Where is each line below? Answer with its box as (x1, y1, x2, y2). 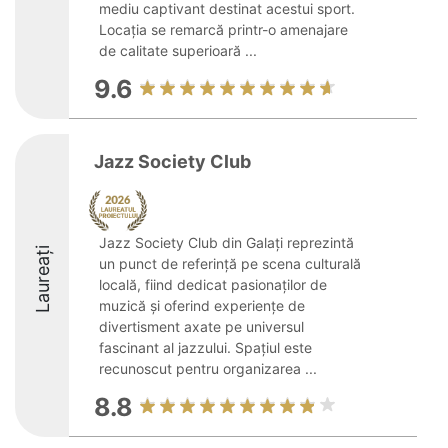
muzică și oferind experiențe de (99, 297, 305, 314)
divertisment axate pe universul (99, 318, 304, 335)
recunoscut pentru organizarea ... (99, 360, 317, 377)
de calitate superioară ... (99, 42, 257, 59)
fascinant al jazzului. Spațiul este (99, 339, 312, 356)
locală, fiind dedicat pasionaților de (99, 276, 327, 293)
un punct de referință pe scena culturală (99, 255, 361, 272)
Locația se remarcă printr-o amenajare (99, 21, 348, 38)
